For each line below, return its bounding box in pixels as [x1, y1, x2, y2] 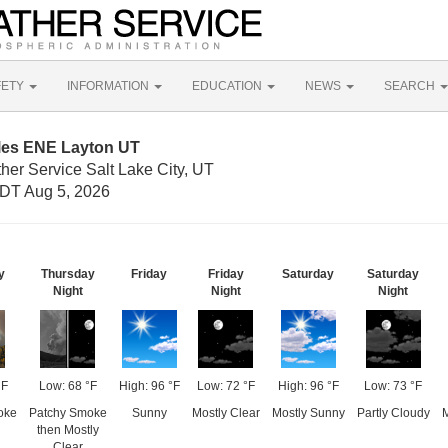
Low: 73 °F [364, 379, 422, 393]
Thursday [40, 267, 95, 281]
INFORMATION [67, 79, 152, 93]
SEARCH [384, 79, 438, 93]
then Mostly [36, 423, 99, 437]
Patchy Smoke [28, 406, 107, 420]
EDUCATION [192, 79, 265, 93]
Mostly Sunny [271, 406, 345, 420]
